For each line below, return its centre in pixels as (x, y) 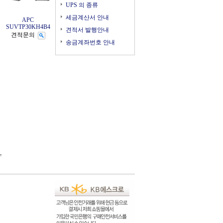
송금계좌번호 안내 (90, 42)
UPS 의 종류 (82, 5)
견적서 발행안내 (87, 30)
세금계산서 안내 (87, 17)
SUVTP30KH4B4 (28, 27)
